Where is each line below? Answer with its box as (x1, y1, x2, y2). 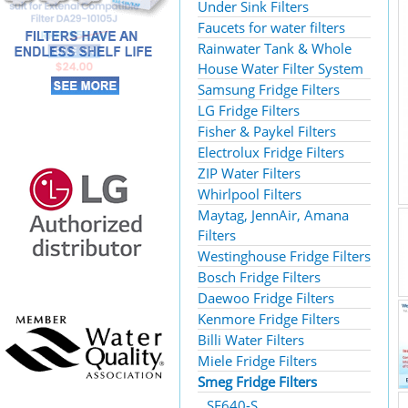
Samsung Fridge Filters (198, 80, 340, 98)
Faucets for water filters (198, 18, 345, 36)
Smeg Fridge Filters (198, 372, 317, 391)
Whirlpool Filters (198, 185, 301, 203)
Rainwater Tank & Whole (198, 39, 352, 57)
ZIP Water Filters (198, 164, 301, 182)
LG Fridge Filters (198, 101, 300, 119)
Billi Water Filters (198, 331, 304, 349)
